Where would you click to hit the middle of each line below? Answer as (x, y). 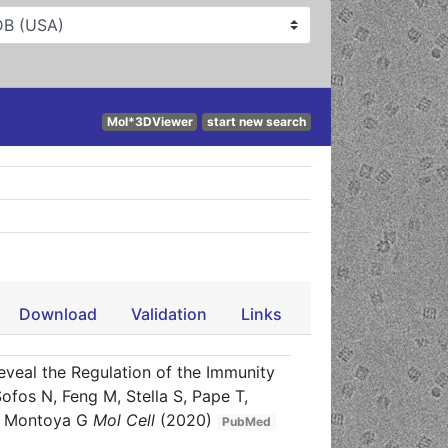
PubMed (247, 421)
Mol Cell (124, 420)
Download (57, 314)
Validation (168, 314)
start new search (257, 121)
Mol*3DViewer (149, 121)
